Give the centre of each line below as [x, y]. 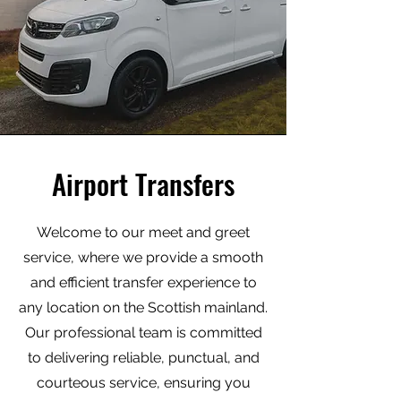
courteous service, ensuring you [143, 382]
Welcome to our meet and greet [143, 232]
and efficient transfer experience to [143, 282]
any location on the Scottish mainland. [143, 307]
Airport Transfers [143, 183]
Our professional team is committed [143, 332]
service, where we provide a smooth [143, 257]
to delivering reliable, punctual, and [143, 357]
